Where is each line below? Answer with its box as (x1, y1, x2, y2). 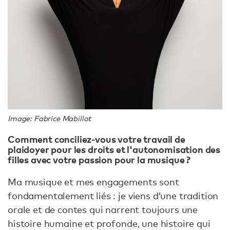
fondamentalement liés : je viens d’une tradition (8, 189, 219, 201)
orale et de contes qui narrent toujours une (8, 203, 198, 215)
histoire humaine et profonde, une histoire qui (8, 217, 210, 229)
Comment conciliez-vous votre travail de (8, 132, 185, 145)
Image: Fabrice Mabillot (8, 114, 92, 123)
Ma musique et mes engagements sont (8, 176, 179, 187)
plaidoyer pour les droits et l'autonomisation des (8, 142, 221, 156)
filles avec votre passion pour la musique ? (8, 152, 193, 166)
